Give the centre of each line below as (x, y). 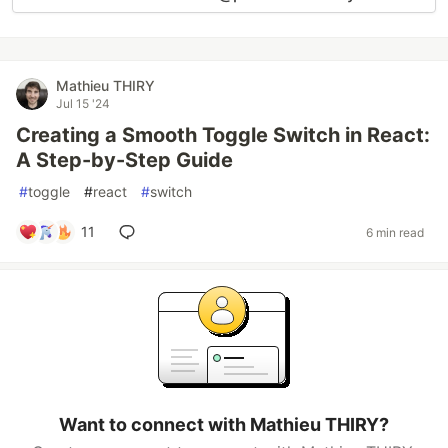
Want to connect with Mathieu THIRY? (224, 424)
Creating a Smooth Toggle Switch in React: (223, 135)
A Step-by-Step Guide (124, 160)
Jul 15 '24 (83, 103)
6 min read (395, 232)
